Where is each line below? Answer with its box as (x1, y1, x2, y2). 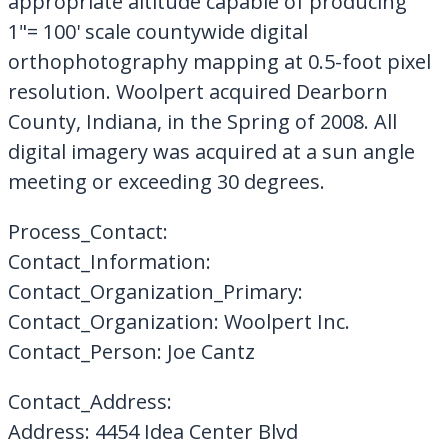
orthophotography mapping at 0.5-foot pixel (7, 47, 431, 75)
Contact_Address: (7, 387, 172, 415)
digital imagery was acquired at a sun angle (7, 137, 415, 165)
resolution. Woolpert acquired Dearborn (7, 77, 388, 105)
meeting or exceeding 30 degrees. (7, 167, 325, 195)
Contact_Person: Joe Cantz (7, 337, 255, 365)
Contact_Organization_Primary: (7, 277, 303, 305)
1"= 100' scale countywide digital (7, 17, 308, 45)
